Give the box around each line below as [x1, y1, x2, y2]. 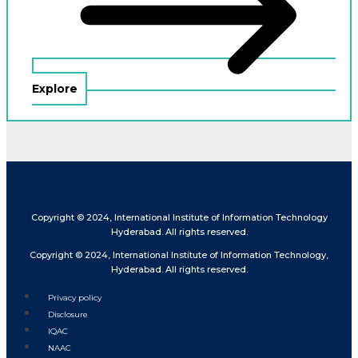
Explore [32, 81, 78, 96]
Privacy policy [48, 292, 101, 303]
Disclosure [48, 308, 88, 320]
